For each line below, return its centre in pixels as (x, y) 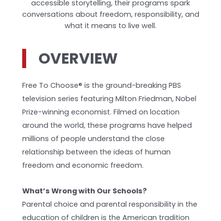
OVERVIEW (78, 59)
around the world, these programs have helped (107, 125)
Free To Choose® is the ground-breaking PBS (102, 85)
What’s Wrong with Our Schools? (85, 191)
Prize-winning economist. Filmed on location (101, 112)
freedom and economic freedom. (83, 165)
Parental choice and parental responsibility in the (110, 204)
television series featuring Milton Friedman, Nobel (110, 98)
